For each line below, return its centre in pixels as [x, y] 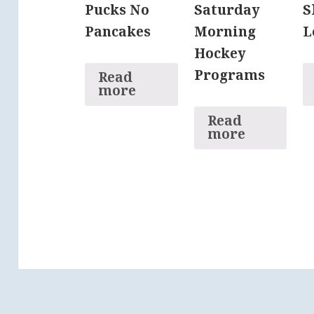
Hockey [220, 54]
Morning [225, 32]
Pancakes [118, 32]
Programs [229, 75]
